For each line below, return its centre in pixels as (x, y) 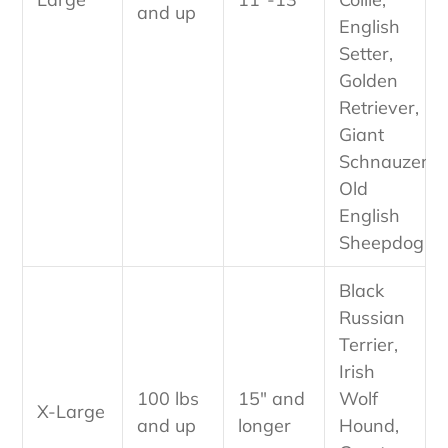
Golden (368, 81)
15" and (271, 399)
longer (264, 426)
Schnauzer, (385, 162)
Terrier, (368, 345)
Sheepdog (381, 243)
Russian (372, 318)
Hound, (369, 426)
